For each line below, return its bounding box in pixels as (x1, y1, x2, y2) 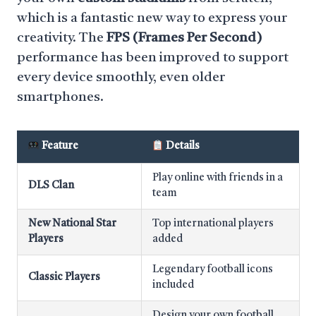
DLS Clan (28, 181, 74, 191)
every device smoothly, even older (17, 71, 225, 85)
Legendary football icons (152, 265, 273, 275)
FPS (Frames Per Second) (107, 32, 262, 45)
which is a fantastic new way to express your (17, 12, 287, 25)
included (152, 280, 194, 291)
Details (164, 141, 200, 152)
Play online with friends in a (152, 173, 283, 183)
